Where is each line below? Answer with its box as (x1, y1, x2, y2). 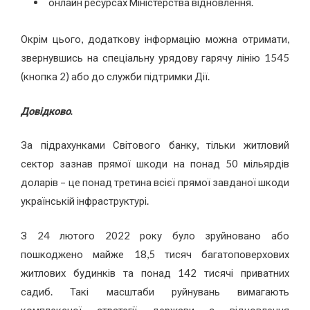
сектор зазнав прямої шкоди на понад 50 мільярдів (21, 157, 289, 170)
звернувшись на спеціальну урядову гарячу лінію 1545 (21, 51, 289, 64)
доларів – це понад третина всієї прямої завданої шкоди (21, 176, 289, 189)
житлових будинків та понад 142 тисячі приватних (21, 266, 289, 279)
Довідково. (21, 104, 73, 117)
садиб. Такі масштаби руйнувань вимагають (21, 284, 289, 298)
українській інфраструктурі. (21, 194, 149, 208)
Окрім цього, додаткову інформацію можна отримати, (21, 33, 289, 46)
